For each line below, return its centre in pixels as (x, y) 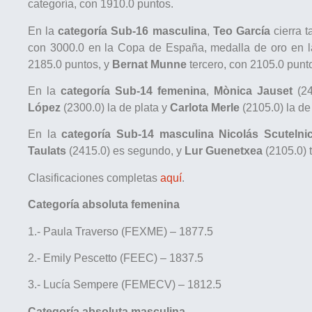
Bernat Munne (149, 64)
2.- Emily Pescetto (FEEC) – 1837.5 (116, 258)
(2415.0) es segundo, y (125, 151)
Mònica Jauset (255, 91)
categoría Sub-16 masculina (132, 31)
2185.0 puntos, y (70, 64)
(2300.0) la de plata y (117, 108)
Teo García (241, 31)
